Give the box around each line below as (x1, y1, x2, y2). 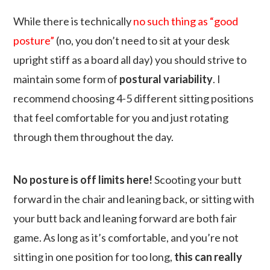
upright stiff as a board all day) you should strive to (13, 53, 247, 67)
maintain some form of (13, 72, 120, 86)
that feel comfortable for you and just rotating (13, 111, 229, 125)
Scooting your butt (152, 173, 242, 187)
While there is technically (13, 14, 134, 28)
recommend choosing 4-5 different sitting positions (13, 92, 254, 105)
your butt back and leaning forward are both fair (13, 212, 237, 225)
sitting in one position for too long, (13, 250, 175, 264)
